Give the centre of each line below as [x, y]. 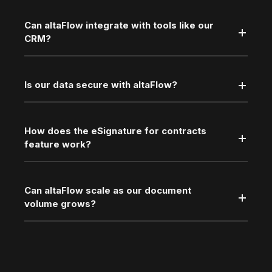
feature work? [58, 144]
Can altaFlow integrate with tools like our [119, 25]
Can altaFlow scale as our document [108, 190]
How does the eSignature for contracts [115, 131]
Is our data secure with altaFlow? [101, 84]
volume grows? [60, 203]
